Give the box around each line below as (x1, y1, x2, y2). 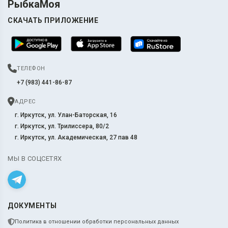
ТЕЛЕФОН (17, 65, 45, 72)
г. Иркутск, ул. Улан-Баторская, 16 (15, 111, 117, 119)
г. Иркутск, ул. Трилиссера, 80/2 (15, 122, 109, 130)
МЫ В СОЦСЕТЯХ (8, 154, 62, 162)
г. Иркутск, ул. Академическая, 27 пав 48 (15, 133, 137, 141)
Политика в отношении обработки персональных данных (15, 218, 179, 225)
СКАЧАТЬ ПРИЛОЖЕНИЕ (8, 16, 98, 24)
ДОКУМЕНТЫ (8, 201, 57, 210)
